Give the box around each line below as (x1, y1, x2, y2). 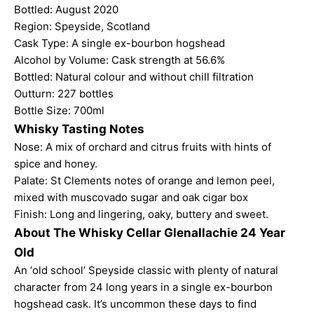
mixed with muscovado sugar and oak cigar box (14, 191, 248, 205)
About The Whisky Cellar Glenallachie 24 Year (14, 226, 285, 240)
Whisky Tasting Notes (14, 122, 144, 137)
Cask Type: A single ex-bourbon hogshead (14, 36, 225, 50)
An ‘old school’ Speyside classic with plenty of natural (14, 264, 278, 278)
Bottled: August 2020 (14, 3, 118, 17)
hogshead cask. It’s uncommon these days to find (14, 297, 257, 311)
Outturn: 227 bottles (14, 87, 114, 101)
